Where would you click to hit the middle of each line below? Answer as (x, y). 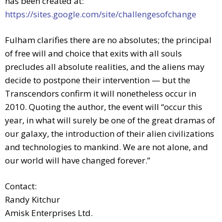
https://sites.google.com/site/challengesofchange (101, 14)
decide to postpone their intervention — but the (98, 80)
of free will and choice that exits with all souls (93, 54)
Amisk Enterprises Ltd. (49, 213)
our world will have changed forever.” (78, 161)
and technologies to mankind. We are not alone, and (107, 147)
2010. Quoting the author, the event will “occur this (104, 107)
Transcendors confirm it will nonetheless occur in (101, 94)
